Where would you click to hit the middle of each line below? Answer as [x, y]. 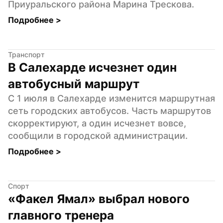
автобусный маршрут [74, 84]
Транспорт [26, 54]
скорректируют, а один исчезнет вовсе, [97, 123]
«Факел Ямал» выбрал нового [99, 199]
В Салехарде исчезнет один [92, 67]
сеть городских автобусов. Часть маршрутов [110, 111]
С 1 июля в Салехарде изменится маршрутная [111, 98]
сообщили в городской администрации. [98, 135]
